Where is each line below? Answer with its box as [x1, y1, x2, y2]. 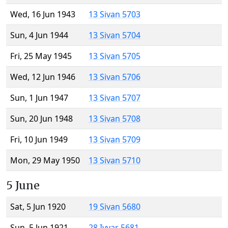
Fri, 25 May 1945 [10, 50, 72, 62]
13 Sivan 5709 [89, 134, 140, 146]
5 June [6, 179, 40, 193]
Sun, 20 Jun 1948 [10, 113, 73, 125]
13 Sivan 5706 [89, 71, 140, 83]
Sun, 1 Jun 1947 [10, 92, 68, 104]
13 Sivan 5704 [89, 30, 140, 41]
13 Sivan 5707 [89, 92, 140, 104]
